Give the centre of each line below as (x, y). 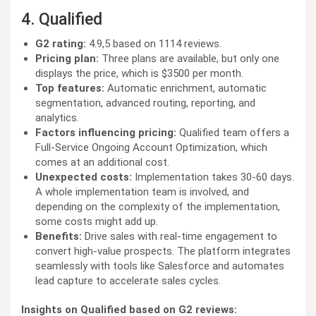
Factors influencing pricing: (107, 133)
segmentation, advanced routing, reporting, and (145, 103)
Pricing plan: (68, 59)
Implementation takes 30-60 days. (214, 177)
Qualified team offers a (234, 133)
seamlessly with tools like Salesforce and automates (160, 266)
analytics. (57, 118)
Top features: (70, 89)
